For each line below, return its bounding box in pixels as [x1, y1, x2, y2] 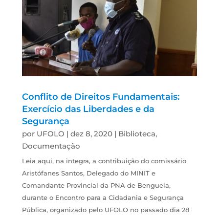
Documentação [22, 141, 80, 151]
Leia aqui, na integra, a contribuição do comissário [22, 157, 186, 165]
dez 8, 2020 [70, 129, 112, 139]
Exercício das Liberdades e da [22, 104, 154, 115]
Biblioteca [118, 129, 155, 139]
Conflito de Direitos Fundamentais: [22, 91, 179, 103]
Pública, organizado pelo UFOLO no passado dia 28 [22, 206, 189, 214]
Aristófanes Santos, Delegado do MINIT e [22, 169, 155, 177]
